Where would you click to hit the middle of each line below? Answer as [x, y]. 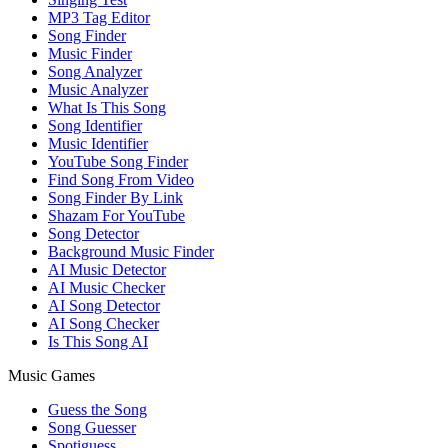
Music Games [51, 376]
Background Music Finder [131, 252]
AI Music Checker [106, 288]
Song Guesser [92, 428]
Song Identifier [95, 126]
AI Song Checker [103, 324]
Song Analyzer [95, 72]
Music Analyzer [98, 90]
